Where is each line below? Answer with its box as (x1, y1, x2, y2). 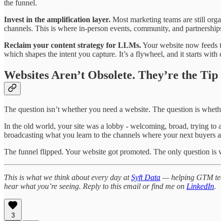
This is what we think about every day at (4, 173, 131, 182)
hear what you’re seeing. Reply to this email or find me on (4, 182, 186, 190)
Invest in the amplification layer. (4, 15, 110, 24)
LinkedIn (186, 182, 214, 190)
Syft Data (131, 173, 160, 182)
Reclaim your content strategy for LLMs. (4, 40, 141, 49)
